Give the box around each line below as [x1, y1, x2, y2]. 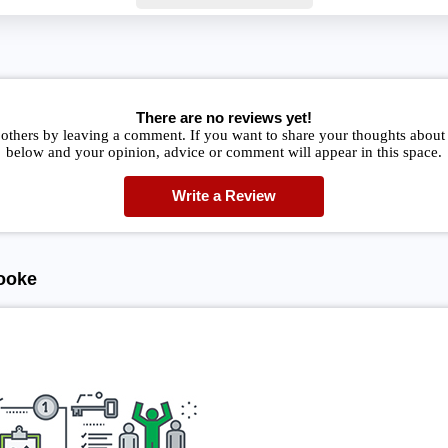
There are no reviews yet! [136, 108, 312, 126]
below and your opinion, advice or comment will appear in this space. [6, 143, 442, 160]
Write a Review [172, 186, 276, 204]
